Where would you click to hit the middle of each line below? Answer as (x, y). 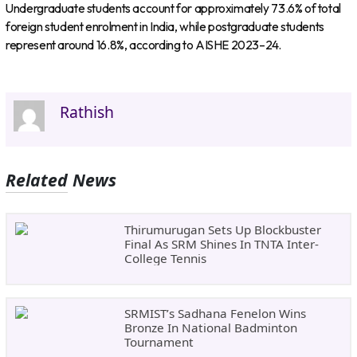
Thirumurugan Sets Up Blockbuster (222, 229)
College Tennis (165, 258)
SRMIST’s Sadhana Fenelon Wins (215, 314)
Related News (61, 180)
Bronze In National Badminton (210, 328)
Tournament (159, 342)
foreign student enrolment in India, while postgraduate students (165, 27)
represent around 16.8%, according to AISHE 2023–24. (143, 45)
